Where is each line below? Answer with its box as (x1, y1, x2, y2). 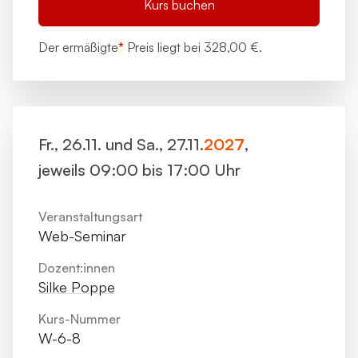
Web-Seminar (38, 227, 126, 245)
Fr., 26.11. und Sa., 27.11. (38, 134, 204, 154)
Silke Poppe (38, 278, 115, 296)
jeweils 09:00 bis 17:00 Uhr (38, 160, 241, 180)
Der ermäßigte (38, 39, 118, 55)
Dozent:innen (38, 260, 115, 276)
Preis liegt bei (124, 39, 204, 55)
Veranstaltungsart (38, 209, 142, 225)
